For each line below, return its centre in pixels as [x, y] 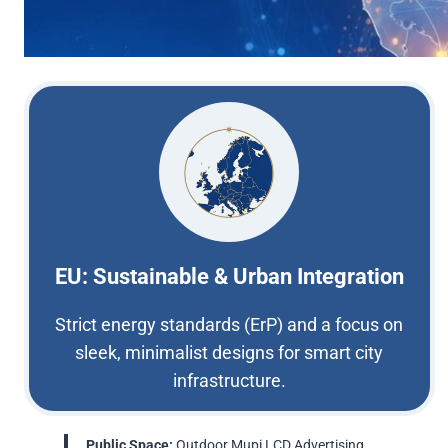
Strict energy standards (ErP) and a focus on [229, 325]
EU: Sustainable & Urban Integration [229, 277]
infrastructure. [229, 381]
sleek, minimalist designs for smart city [229, 353]
